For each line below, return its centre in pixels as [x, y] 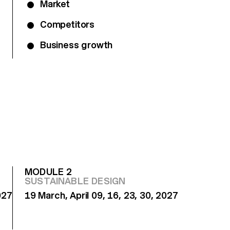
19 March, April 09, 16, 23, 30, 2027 [101, 195]
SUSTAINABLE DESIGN [75, 181]
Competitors [68, 24]
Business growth [76, 45]
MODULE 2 [49, 171]
